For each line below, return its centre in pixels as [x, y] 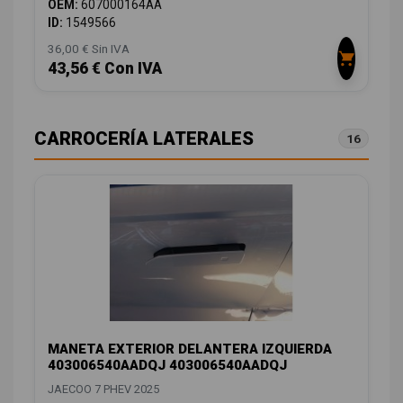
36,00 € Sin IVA [89, 48]
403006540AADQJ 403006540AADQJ [167, 366]
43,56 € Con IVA [105, 68]
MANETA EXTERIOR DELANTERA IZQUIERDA [190, 349]
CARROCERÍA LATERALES [144, 138]
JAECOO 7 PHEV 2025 [103, 390]
